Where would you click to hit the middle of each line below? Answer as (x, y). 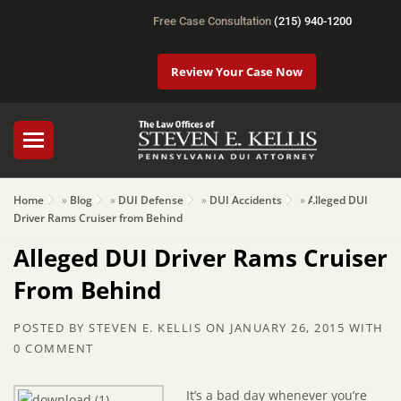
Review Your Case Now (237, 72)
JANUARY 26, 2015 (287, 328)
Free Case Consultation (213, 21)
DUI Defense (151, 200)
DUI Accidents (246, 200)
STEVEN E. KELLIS (145, 328)
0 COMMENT (54, 349)
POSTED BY (51, 328)
